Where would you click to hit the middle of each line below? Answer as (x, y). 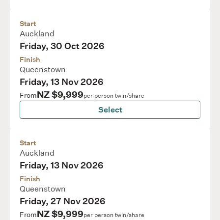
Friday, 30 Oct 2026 (62, 46)
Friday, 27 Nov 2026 (63, 201)
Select (110, 110)
